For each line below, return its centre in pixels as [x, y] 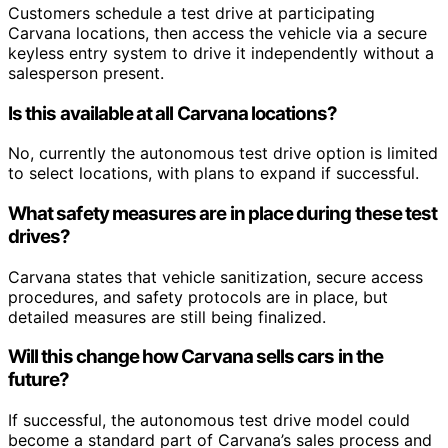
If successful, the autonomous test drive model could [209, 420]
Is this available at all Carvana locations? [172, 113]
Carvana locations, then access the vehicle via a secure [217, 32]
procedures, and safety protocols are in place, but [198, 296]
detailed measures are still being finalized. [167, 316]
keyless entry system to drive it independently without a [221, 52]
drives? [39, 236]
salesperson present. [86, 72]
